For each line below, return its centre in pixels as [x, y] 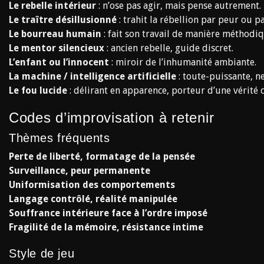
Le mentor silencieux [57, 48]
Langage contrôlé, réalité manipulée [93, 199]
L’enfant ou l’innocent [59, 62]
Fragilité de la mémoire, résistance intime [106, 227]
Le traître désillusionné [63, 20]
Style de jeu [42, 253]
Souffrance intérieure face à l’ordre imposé [108, 213]
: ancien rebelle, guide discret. [169, 48]
